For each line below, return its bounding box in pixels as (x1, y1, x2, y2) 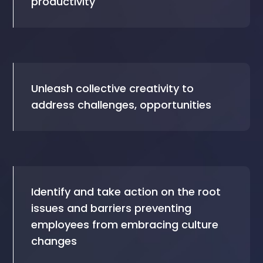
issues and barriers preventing (31, 200, 192, 215)
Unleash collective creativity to (31, 80, 194, 96)
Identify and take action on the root (31, 184, 221, 199)
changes (31, 233, 83, 248)
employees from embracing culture (31, 217, 219, 232)
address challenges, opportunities (31, 97, 212, 112)
